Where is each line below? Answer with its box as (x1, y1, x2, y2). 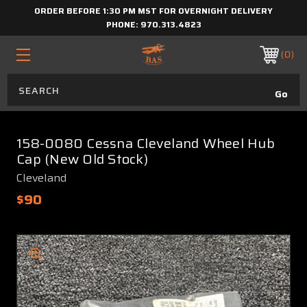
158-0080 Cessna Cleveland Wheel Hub (16, 132, 275, 154)
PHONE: (106, 18, 140, 31)
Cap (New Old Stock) (16, 148, 148, 170)
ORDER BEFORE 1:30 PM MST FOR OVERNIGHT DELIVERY (34, 4, 273, 17)
